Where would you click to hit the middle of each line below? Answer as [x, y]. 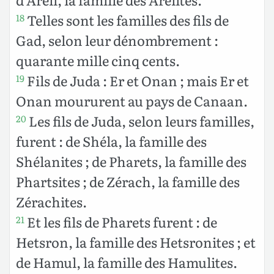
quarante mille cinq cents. [98, 61]
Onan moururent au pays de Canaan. [132, 101]
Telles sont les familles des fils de [127, 20]
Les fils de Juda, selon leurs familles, [140, 121]
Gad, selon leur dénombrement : [117, 40]
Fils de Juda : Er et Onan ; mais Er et [137, 81]
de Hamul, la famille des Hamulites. [127, 262]
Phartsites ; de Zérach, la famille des [128, 182]
